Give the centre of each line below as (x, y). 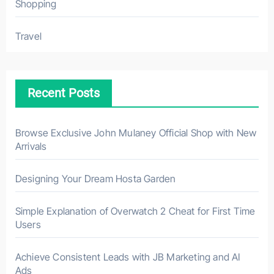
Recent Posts (63, 93)
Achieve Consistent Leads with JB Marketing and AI (128, 257)
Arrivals (31, 146)
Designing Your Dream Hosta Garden (95, 179)
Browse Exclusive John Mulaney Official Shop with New (136, 133)
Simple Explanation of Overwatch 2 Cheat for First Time (135, 211)
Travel (28, 36)
